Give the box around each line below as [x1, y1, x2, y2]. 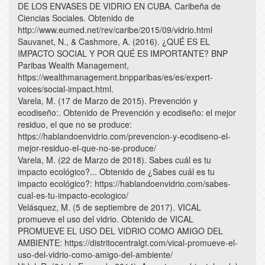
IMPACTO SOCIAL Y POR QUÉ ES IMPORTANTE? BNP [18, 47, 228, 59]
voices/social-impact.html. [18, 82, 114, 95]
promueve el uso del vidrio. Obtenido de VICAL [18, 212, 193, 225]
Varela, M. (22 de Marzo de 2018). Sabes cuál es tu [18, 153, 211, 166]
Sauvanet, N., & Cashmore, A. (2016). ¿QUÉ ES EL [18, 35, 210, 47]
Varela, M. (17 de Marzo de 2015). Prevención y [18, 94, 198, 106]
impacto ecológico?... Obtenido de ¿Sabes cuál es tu [18, 165, 215, 177]
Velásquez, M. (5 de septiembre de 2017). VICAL [18, 201, 201, 213]
